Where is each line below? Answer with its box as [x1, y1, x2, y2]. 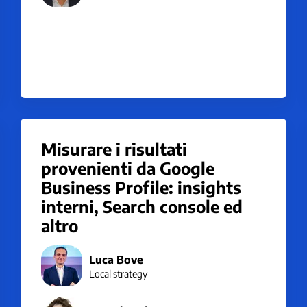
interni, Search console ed [41, 196, 243, 217]
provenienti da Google [41, 158, 214, 178]
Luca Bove [89, 252, 143, 267]
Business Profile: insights [41, 177, 241, 197]
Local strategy [89, 267, 147, 280]
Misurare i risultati [41, 138, 187, 159]
